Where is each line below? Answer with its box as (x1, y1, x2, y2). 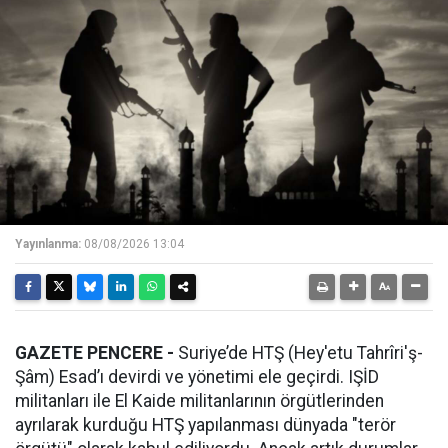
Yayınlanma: (15, 237, 81, 251)
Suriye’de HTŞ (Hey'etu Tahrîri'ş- (174, 343, 423, 363)
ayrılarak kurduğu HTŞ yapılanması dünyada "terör (15, 415, 396, 435)
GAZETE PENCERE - (15, 343, 174, 363)
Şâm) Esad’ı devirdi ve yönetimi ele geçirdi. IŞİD (15, 367, 379, 387)
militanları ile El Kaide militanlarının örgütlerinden (15, 391, 384, 411)
